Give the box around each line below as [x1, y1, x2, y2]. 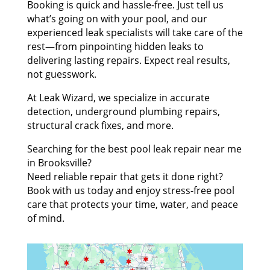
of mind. [27, 212, 64, 225]
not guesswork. [27, 67, 96, 81]
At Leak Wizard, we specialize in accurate [27, 91, 210, 105]
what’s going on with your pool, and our [27, 12, 207, 26]
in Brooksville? [27, 156, 92, 170]
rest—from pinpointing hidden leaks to [27, 40, 204, 54]
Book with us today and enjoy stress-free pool [27, 184, 234, 198]
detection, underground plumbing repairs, [27, 105, 220, 119]
